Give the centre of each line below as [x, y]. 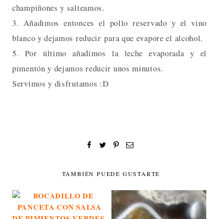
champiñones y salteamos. [58, 7]
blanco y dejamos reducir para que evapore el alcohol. [108, 38]
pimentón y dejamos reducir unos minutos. [88, 68]
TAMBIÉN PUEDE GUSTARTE [111, 174]
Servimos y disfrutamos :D [61, 83]
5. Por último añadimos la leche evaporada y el [109, 53]
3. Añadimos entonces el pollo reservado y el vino [109, 22]
